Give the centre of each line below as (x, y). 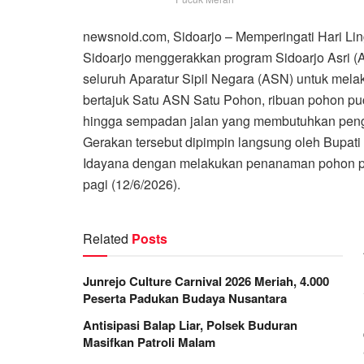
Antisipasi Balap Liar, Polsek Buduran (190, 325)
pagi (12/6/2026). (132, 184)
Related (106, 238)
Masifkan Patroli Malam (149, 342)
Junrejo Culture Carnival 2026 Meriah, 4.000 (206, 281)
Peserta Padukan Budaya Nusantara (186, 298)
